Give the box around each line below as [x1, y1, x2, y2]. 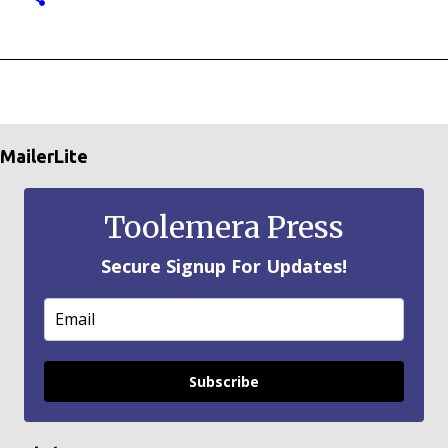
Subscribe [189, 372, 259, 392]
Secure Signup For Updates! [101, 254, 347, 279]
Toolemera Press [104, 208, 344, 247]
